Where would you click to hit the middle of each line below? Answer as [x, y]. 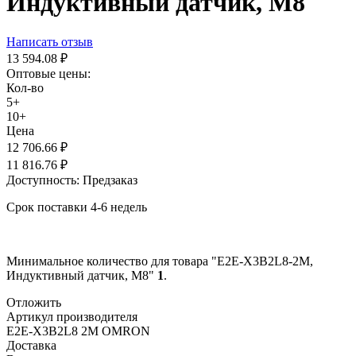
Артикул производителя [72, 316]
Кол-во [25, 87]
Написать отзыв [50, 41]
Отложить [34, 302]
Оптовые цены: [48, 73]
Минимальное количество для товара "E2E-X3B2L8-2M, [160, 261]
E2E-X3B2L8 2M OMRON [78, 331]
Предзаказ [110, 180]
